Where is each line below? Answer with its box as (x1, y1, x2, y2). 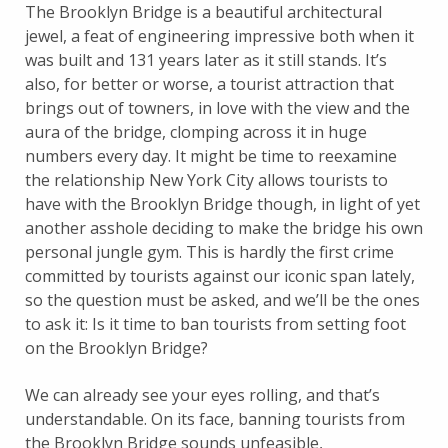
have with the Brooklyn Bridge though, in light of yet (25, 192, 420, 215)
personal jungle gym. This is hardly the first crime (25, 240, 394, 263)
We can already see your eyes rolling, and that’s (25, 383, 380, 406)
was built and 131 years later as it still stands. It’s (25, 48, 387, 71)
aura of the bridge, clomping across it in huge (25, 120, 367, 143)
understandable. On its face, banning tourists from (25, 407, 405, 430)
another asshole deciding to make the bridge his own (25, 216, 423, 239)
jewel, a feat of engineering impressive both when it (25, 24, 414, 47)
